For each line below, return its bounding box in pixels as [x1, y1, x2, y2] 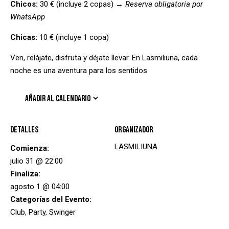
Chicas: [10, 33, 37, 42]
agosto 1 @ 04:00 [10, 182, 70, 191]
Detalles [10, 124, 39, 135]
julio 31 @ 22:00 [10, 156, 63, 166]
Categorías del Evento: [10, 195, 91, 204]
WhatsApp [10, 12, 45, 21]
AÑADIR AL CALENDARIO [25, 94, 90, 104]
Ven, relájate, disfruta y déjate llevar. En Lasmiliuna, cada [10, 53, 198, 62]
